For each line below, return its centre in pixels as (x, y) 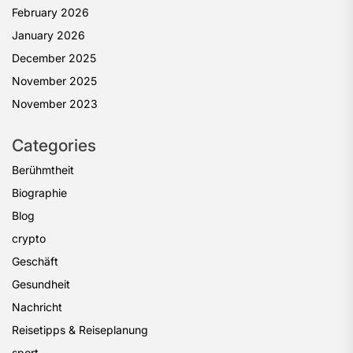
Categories (54, 145)
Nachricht (37, 307)
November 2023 (55, 104)
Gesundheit (41, 284)
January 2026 (48, 35)
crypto (29, 238)
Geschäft (35, 261)
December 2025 (54, 58)
